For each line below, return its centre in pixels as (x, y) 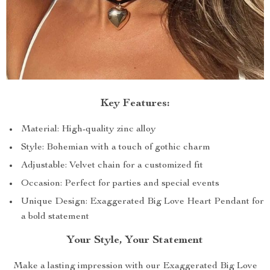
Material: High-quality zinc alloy (89, 130)
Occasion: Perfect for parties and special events (120, 184)
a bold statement (55, 217)
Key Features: (135, 104)
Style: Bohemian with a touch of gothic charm (116, 148)
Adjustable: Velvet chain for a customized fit (112, 166)
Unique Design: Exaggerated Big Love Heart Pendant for (143, 202)
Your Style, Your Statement (135, 240)
